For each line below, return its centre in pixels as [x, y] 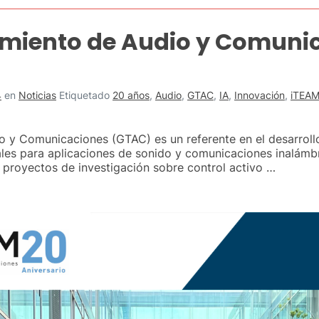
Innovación [260, 95]
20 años [131, 95]
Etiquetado [86, 95]
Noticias [37, 95]
